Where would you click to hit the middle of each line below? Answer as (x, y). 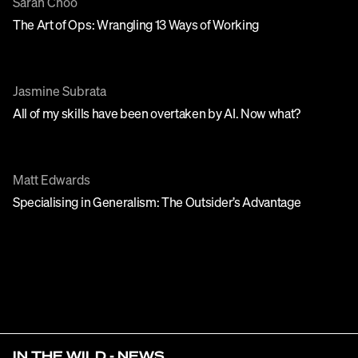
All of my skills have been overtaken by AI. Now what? (157, 115)
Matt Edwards (52, 181)
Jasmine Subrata (60, 93)
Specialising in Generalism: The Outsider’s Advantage (157, 204)
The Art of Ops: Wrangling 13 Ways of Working (136, 26)
